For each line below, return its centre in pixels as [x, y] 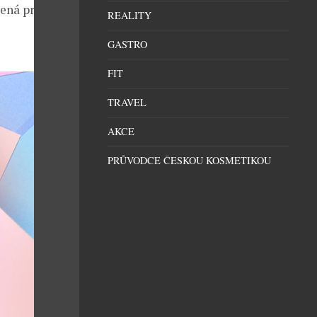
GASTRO [127, 44]
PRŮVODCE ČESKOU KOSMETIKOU [189, 160]
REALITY [129, 15]
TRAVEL [127, 102]
